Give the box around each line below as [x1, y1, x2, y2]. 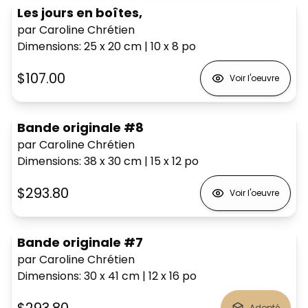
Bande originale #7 [17, 233, 143, 251]
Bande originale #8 [17, 118, 144, 136]
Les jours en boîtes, [17, 3, 142, 21]
